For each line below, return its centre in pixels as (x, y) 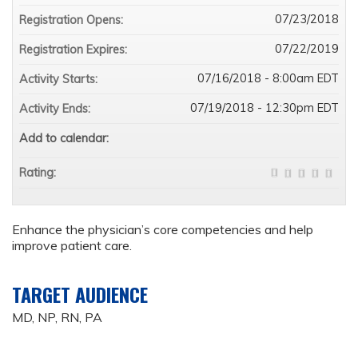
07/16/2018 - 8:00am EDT (268, 78)
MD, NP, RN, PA (57, 317)
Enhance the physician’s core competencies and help (163, 229)
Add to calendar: (66, 138)
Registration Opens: (73, 20)
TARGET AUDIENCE (80, 294)
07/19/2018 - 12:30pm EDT (265, 108)
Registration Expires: (75, 50)
